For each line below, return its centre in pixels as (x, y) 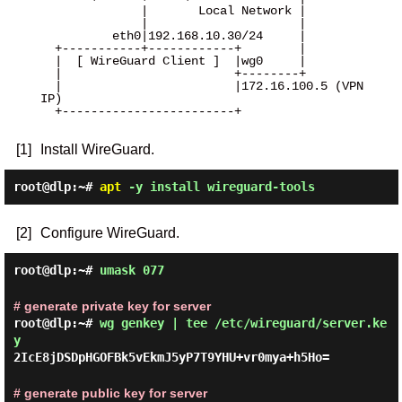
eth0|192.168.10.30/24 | (76, 36)
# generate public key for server (110, 393)
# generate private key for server (112, 306)
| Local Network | (90, 11)
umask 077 (131, 270)
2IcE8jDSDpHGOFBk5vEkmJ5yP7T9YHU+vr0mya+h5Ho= (171, 357)
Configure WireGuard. (109, 233)
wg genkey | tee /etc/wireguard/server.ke (243, 323)
